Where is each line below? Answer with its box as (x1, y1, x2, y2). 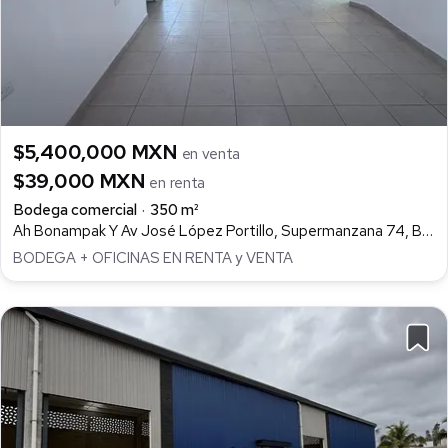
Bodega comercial (13, 200, 137, 221)
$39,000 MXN (13, 168, 150, 195)
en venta (181, 144, 241, 165)
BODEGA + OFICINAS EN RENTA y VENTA (13, 247, 293, 268)
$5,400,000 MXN (13, 139, 182, 166)
